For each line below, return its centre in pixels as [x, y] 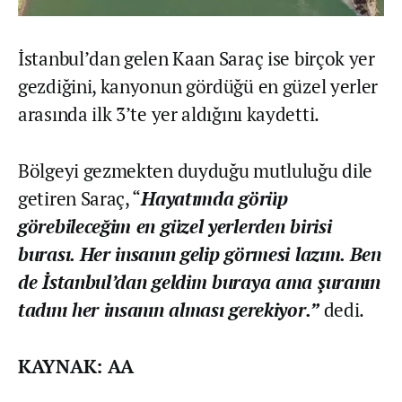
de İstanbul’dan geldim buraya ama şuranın [199, 282]
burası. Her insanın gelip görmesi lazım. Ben [200, 254]
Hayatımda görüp [214, 199]
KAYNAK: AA [76, 367]
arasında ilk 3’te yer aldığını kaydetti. [169, 114]
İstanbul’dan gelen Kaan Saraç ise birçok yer [197, 59]
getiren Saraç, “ [80, 199]
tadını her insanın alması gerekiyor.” [169, 310]
